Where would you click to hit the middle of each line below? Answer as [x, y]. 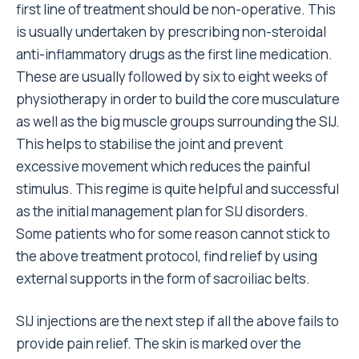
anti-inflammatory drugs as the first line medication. [174, 54]
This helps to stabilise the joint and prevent [149, 143]
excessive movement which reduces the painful [163, 166]
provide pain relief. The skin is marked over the [159, 343]
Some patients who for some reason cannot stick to [173, 233]
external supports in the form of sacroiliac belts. [163, 278]
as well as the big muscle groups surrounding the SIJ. [178, 121]
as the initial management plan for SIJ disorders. [162, 211]
